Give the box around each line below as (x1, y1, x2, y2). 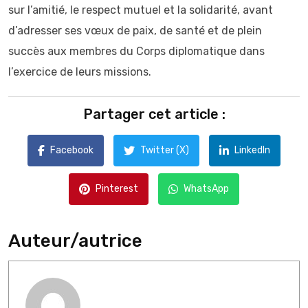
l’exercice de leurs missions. (8, 65, 151, 78)
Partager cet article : (82, 106, 225, 122)
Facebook (50, 144, 93, 156)
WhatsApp (184, 183, 229, 195)
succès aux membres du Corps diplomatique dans (8, 45, 265, 58)
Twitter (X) (140, 144, 189, 156)
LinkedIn (234, 144, 270, 156)
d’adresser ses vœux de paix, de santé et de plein (8, 24, 262, 37)
